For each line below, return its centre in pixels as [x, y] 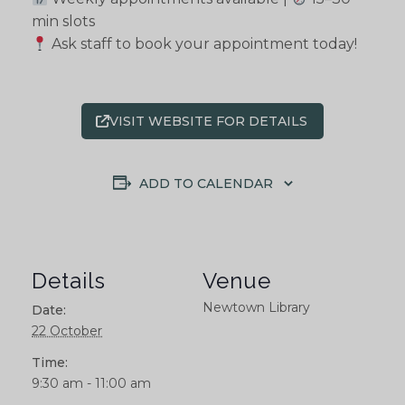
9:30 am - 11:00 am [91, 383]
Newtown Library [256, 307]
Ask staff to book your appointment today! [203, 44]
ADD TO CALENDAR [206, 184]
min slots [63, 22]
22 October [67, 330]
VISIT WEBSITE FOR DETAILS [208, 122]
